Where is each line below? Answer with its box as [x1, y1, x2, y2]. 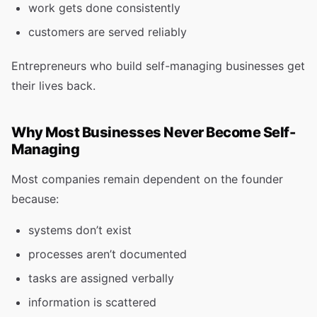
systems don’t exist [28, 223, 132, 237]
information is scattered [28, 295, 156, 309]
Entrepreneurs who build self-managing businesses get [11, 59, 305, 73]
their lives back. [11, 79, 96, 93]
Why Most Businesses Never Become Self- [11, 124, 295, 141]
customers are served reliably [28, 25, 187, 39]
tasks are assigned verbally [28, 271, 174, 285]
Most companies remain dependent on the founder [11, 172, 283, 186]
